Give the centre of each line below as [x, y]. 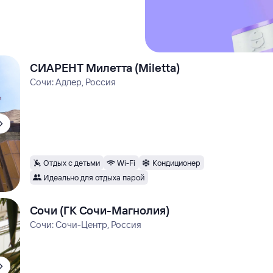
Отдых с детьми [72, 162]
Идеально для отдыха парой [94, 177]
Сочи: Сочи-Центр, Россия [86, 225]
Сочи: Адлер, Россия [73, 82]
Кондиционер [177, 162]
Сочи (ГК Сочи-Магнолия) [100, 210]
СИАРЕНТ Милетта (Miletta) [105, 68]
